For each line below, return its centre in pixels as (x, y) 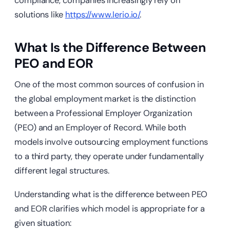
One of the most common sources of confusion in (109, 85)
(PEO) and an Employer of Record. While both (100, 128)
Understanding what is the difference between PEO (111, 195)
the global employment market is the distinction (105, 99)
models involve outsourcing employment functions (111, 142)
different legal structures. (62, 171)
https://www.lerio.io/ (102, 15)
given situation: (43, 223)
